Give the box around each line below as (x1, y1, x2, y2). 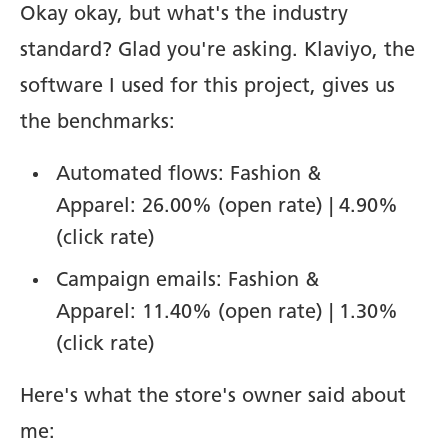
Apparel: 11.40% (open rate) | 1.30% (56, 302, 398, 323)
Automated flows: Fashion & (56, 164, 321, 185)
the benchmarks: (20, 112, 175, 133)
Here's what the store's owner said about (20, 386, 406, 407)
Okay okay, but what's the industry (20, 4, 348, 25)
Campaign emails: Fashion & (56, 270, 319, 291)
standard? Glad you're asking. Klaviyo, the (20, 40, 415, 61)
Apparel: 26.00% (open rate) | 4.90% (56, 196, 398, 217)
